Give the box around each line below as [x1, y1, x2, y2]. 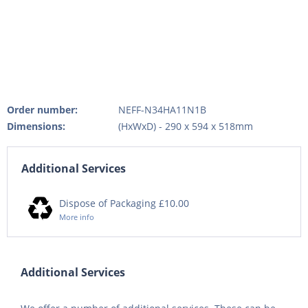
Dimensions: [7, 119, 65, 133]
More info [59, 211, 94, 222]
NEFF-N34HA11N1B [118, 102, 206, 116]
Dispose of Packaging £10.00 [59, 196, 189, 210]
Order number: [7, 102, 78, 116]
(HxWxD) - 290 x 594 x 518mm [118, 119, 253, 133]
